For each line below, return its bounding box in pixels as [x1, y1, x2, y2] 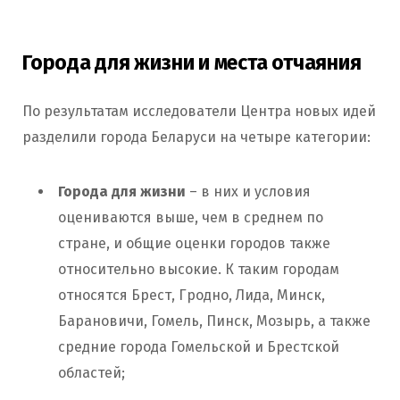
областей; [58, 364, 125, 382]
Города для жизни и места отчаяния [22, 50, 362, 76]
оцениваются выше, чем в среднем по [58, 209, 323, 227]
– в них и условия [186, 183, 311, 201]
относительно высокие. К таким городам [58, 261, 339, 279]
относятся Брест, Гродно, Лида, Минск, [58, 287, 325, 304]
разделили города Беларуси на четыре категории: [22, 129, 371, 146]
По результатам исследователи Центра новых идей [22, 103, 376, 121]
